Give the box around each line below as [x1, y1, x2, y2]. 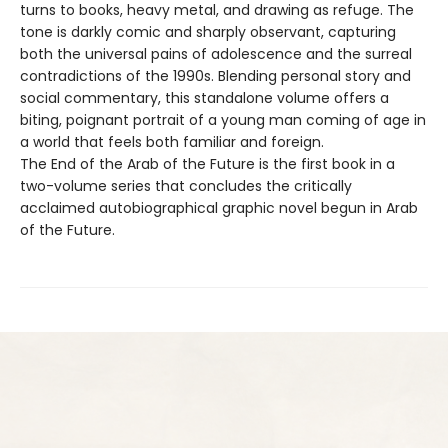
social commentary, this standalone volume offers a [20, 88, 389, 109]
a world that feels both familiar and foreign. [20, 132, 324, 153]
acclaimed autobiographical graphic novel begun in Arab [20, 198, 418, 219]
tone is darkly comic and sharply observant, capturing [20, 22, 396, 43]
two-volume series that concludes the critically [20, 176, 352, 197]
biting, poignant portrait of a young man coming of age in [20, 110, 426, 131]
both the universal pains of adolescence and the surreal [20, 44, 412, 65]
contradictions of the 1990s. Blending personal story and [20, 66, 411, 87]
